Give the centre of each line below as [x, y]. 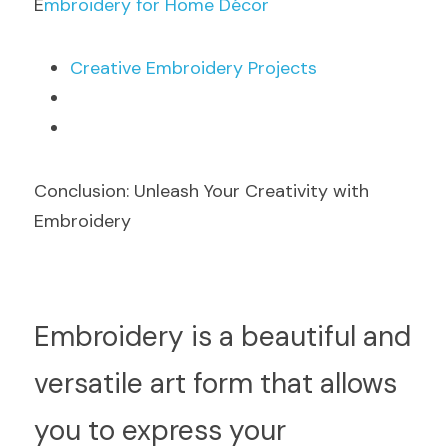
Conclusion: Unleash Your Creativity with [201, 191]
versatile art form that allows [215, 383]
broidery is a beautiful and [243, 336]
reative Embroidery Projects [200, 68]
